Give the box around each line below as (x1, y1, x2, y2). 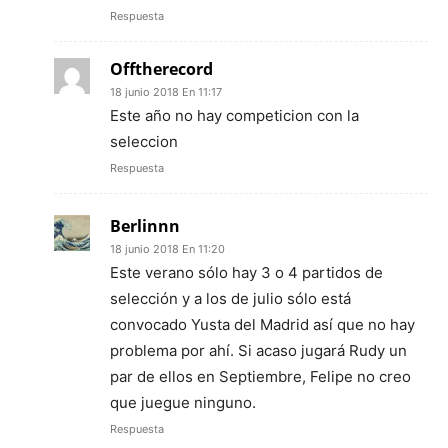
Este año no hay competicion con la (110, 105, 359, 125)
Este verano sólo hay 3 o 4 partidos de (110, 262, 383, 282)
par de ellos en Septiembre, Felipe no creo (110, 366, 411, 386)
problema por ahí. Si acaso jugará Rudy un (110, 340, 407, 360)
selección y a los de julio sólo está (110, 288, 351, 308)
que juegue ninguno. (110, 392, 256, 412)
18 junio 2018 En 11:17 (110, 84, 222, 99)
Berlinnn (110, 214, 180, 237)
